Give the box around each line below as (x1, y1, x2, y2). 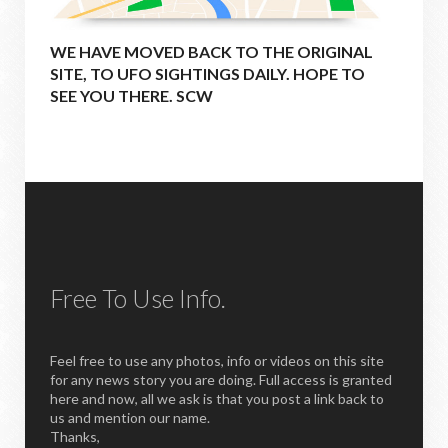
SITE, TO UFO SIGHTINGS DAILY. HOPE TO (50, 63, 365, 83)
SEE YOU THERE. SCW (50, 85, 213, 105)
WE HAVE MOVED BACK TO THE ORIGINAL (50, 41, 373, 61)
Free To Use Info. (50, 282, 226, 313)
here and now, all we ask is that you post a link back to (50, 389, 384, 407)
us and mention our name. (50, 408, 210, 426)
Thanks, (50, 427, 100, 445)
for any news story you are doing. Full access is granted (50, 370, 392, 388)
